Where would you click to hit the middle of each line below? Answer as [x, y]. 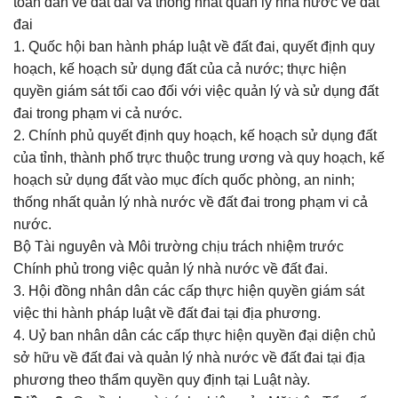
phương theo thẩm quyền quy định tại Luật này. [162, 380]
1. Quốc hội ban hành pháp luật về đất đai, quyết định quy [194, 47]
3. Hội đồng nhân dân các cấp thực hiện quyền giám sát [189, 291]
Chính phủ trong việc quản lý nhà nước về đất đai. [171, 269]
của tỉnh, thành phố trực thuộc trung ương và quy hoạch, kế [199, 158]
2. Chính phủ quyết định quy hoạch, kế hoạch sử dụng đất [195, 135]
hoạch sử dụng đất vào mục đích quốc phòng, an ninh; [184, 180]
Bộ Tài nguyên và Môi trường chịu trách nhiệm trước [179, 247]
